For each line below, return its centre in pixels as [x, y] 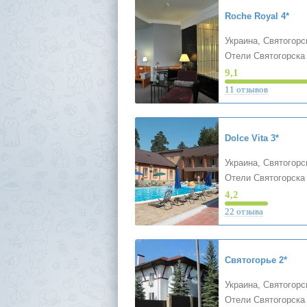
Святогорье [250, 260]
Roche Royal [251, 16]
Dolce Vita [246, 138]
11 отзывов [246, 89]
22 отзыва [244, 211]
